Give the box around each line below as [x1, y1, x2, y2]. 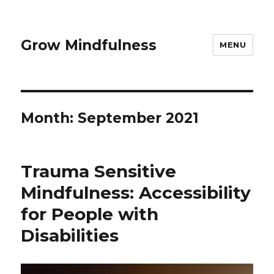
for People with [21, 204, 159, 224]
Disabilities [21, 225, 119, 246]
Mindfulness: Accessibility [21, 182, 251, 203]
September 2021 [78, 109, 199, 127]
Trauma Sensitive [21, 161, 177, 182]
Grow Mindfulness [21, 36, 157, 54]
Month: [21, 109, 78, 127]
